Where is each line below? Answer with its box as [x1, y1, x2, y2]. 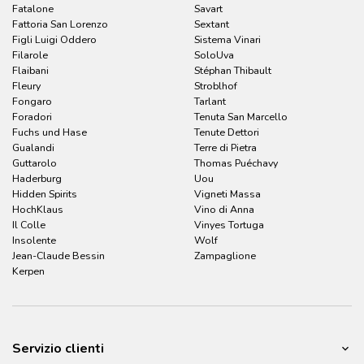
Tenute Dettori [194, 125, 259, 140]
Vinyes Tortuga [194, 218, 264, 232]
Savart [194, 2, 223, 16]
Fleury [12, 79, 41, 93]
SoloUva [194, 48, 234, 63]
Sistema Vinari [194, 32, 261, 47]
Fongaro [12, 94, 52, 109]
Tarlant [194, 94, 226, 109]
